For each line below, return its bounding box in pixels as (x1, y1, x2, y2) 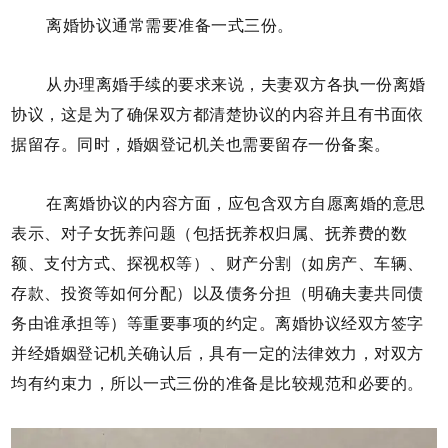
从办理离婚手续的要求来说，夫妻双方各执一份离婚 (46, 76, 426, 94)
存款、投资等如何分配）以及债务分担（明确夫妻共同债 (11, 284, 424, 302)
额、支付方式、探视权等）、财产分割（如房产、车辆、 (11, 254, 424, 272)
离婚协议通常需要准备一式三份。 (46, 17, 294, 35)
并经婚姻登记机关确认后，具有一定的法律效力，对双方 (11, 344, 424, 362)
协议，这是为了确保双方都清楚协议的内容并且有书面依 (11, 106, 424, 124)
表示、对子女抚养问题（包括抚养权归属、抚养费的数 (11, 224, 408, 242)
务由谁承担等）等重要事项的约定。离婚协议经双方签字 (11, 314, 424, 332)
